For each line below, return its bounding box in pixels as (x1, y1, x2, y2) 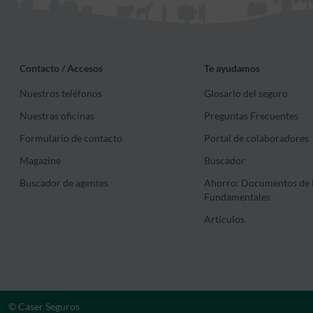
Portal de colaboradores (204, 133, 309, 144)
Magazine (20, 155, 61, 166)
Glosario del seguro (204, 88, 288, 99)
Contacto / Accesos (20, 63, 103, 74)
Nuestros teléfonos (20, 88, 102, 99)
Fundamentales (204, 191, 270, 203)
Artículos (204, 214, 245, 225)
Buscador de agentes (20, 177, 108, 189)
